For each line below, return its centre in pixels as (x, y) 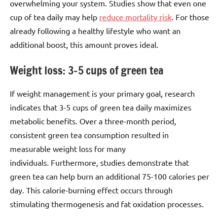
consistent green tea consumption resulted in (89, 134)
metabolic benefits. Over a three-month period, (93, 121)
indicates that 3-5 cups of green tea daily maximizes (101, 107)
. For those (190, 17)
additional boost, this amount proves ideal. (84, 45)
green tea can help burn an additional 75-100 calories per (110, 176)
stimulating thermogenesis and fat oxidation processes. (107, 203)
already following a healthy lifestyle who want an (95, 31)
